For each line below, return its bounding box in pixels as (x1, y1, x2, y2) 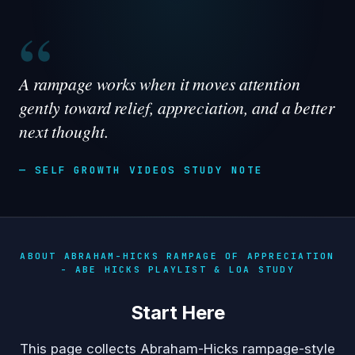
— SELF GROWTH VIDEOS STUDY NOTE (19, 163, 263, 177)
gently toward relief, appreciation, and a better (19, 96, 334, 120)
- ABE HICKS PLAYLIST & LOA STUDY (60, 264, 295, 276)
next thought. (19, 120, 109, 143)
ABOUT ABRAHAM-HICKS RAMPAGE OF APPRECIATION (20, 250, 335, 262)
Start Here (130, 301, 225, 325)
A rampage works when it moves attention (19, 72, 300, 96)
